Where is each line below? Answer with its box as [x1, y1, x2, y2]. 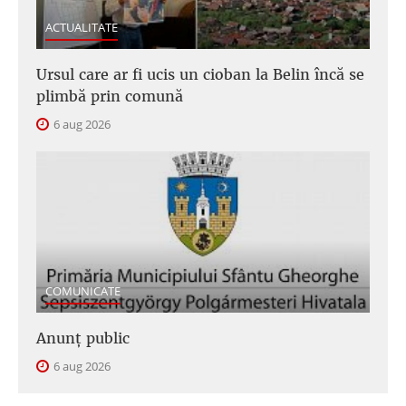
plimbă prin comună [36, 87, 183, 106]
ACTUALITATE [45, 19, 118, 36]
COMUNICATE [45, 283, 121, 300]
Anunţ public [36, 329, 130, 348]
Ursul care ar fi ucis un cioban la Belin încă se [36, 65, 364, 84]
